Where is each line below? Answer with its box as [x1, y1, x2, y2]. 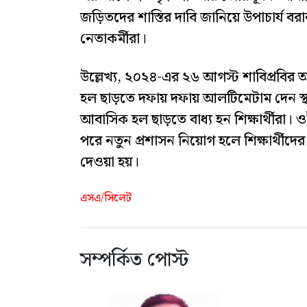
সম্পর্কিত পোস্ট [80, 245, 188, 276]
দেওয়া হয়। [80, 150, 139, 174]
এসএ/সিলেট [80, 190, 132, 208]
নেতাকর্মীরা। [80, 27, 147, 51]
